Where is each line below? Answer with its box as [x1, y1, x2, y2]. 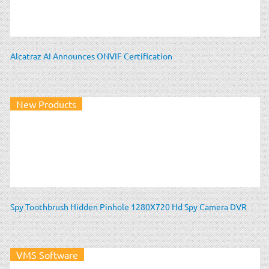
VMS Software [16, 248, 78, 261]
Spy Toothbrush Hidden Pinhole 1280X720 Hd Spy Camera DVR [10, 201, 247, 212]
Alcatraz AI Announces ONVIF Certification [10, 50, 172, 61]
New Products [16, 97, 76, 110]
